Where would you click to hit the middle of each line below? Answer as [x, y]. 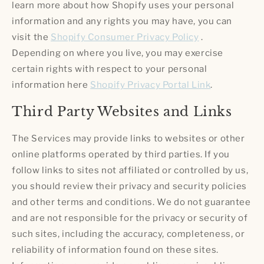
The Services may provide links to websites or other [128, 139]
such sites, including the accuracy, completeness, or [128, 234]
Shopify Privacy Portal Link [151, 85]
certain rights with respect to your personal [110, 69]
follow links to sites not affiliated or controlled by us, [130, 171]
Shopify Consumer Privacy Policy [125, 37]
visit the [31, 37]
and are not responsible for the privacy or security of [130, 218]
